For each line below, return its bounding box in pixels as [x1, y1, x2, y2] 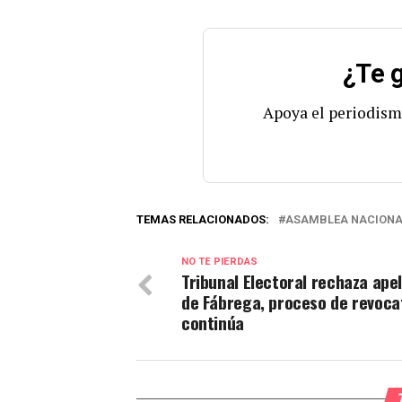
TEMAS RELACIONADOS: [136, 212, 269, 226]
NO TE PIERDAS [181, 255, 258, 267]
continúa [181, 309, 244, 336]
